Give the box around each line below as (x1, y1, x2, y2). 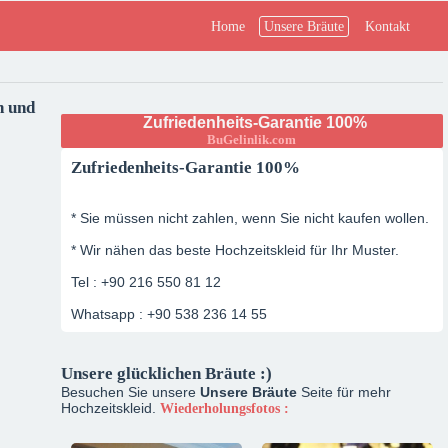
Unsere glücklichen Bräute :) (60, 364, 272, 383)
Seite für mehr (296, 384, 391, 400)
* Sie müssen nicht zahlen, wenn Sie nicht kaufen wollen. (70, 210, 429, 226)
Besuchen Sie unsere (60, 384, 200, 400)
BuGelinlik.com (207, 132, 297, 147)
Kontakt (365, 19, 410, 34)
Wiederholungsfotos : (159, 401, 289, 416)
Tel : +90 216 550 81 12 (70, 274, 221, 290)
